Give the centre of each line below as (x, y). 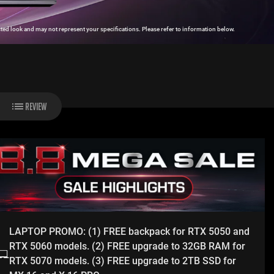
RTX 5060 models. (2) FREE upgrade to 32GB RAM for (128, 246)
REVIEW (36, 106)
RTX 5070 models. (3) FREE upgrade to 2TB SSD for (123, 261)
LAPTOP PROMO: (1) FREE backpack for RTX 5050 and (130, 231)
